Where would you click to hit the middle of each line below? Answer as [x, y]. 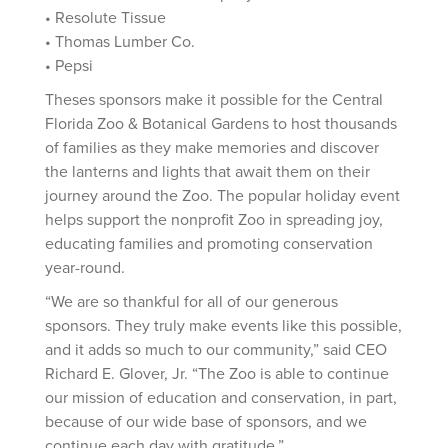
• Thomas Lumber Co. [120, 40]
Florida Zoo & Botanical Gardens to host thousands [221, 122]
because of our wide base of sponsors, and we [206, 420]
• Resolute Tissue [105, 16]
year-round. [85, 266]
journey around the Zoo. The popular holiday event [222, 194]
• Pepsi [69, 64]
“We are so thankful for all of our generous [191, 300]
